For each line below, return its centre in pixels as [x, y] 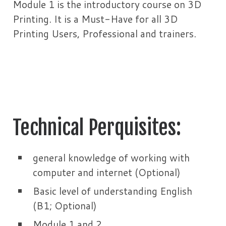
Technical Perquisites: [97, 128]
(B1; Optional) [65, 206]
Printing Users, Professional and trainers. [104, 33]
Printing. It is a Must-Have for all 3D [95, 19]
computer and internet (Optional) [107, 173]
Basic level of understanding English [112, 191]
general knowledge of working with [111, 158]
